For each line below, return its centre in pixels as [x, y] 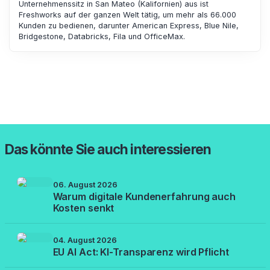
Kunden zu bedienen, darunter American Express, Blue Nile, [129, 25]
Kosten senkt [83, 208]
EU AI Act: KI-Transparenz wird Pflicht [141, 252]
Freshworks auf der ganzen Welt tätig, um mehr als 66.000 [127, 14]
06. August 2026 [85, 184]
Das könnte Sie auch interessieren [108, 149]
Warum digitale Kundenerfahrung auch [144, 196]
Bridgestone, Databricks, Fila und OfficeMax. [102, 36]
